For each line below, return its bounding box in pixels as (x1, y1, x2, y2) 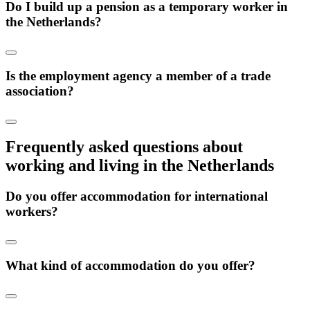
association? (6, 83, 74, 98)
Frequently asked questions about (6, 138, 243, 156)
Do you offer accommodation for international (6, 189, 268, 204)
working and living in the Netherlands (6, 156, 274, 175)
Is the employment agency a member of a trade (6, 68, 271, 83)
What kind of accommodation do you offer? (6, 257, 255, 273)
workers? (6, 204, 58, 219)
